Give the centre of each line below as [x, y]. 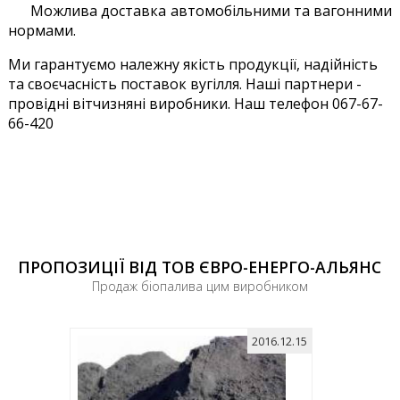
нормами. [43, 30]
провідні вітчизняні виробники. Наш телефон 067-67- [195, 103]
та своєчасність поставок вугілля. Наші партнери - [184, 83]
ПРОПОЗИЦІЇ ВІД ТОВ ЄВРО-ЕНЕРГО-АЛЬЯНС [200, 267]
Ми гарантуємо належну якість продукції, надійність [192, 64]
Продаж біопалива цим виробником [200, 286]
